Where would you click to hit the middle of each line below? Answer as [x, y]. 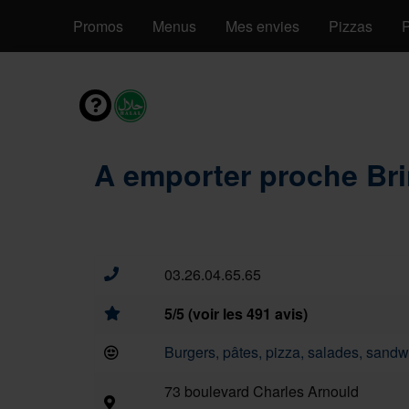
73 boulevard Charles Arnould [262, 391]
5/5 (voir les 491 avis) [236, 314]
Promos [98, 26]
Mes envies [262, 26]
